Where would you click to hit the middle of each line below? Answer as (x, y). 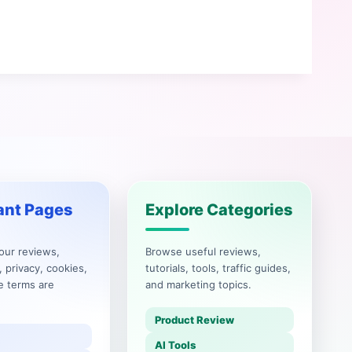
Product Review (194, 320)
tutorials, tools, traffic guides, (218, 268)
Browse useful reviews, (203, 251)
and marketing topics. (198, 284)
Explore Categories (219, 210)
